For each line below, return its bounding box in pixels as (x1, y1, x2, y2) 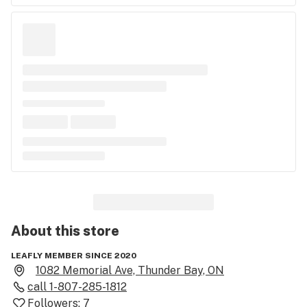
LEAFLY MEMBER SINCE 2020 (11, 251, 136, 260)
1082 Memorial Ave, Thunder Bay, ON (36, 264, 224, 277)
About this (11, 223, 80, 239)
